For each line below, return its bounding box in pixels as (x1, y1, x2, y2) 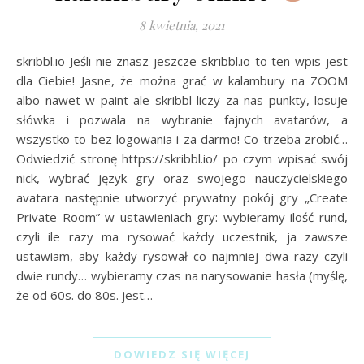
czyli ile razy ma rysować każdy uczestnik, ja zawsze (16, 228, 348, 245)
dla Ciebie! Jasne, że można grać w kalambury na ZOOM (16, 72, 348, 89)
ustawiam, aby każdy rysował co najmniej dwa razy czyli (16, 248, 348, 265)
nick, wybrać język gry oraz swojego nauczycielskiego (16, 170, 348, 187)
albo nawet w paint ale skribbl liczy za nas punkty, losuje (16, 92, 348, 109)
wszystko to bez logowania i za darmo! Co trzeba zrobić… (16, 131, 348, 148)
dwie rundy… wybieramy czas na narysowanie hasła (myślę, (16, 267, 348, 284)
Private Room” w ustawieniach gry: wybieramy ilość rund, (16, 209, 348, 226)
